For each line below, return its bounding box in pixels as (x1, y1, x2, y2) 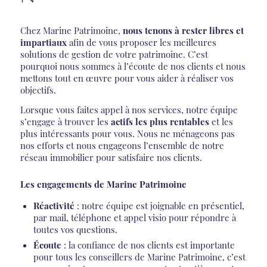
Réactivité (33, 199, 77, 212)
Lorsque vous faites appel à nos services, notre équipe (20, 103, 238, 116)
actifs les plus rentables (110, 115, 209, 128)
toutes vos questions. (33, 223, 117, 235)
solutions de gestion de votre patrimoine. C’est (20, 48, 208, 60)
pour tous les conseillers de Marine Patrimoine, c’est (33, 250, 246, 263)
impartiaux (20, 36, 69, 48)
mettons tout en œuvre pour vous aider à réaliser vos (20, 72, 234, 84)
